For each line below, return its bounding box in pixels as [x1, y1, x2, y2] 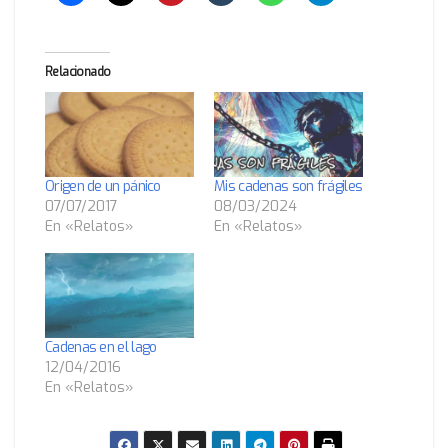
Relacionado [45, 63, 111, 80]
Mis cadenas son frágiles [214, 177, 363, 196]
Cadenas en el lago [45, 338, 157, 358]
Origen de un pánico [45, 177, 161, 196]
